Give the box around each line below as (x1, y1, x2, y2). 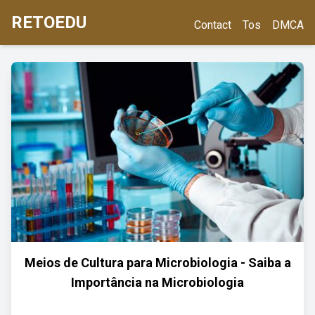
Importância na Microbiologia (71, 275, 244, 290)
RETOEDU (11, 13, 86, 32)
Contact (194, 18, 231, 32)
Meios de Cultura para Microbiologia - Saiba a (24, 255, 291, 270)
